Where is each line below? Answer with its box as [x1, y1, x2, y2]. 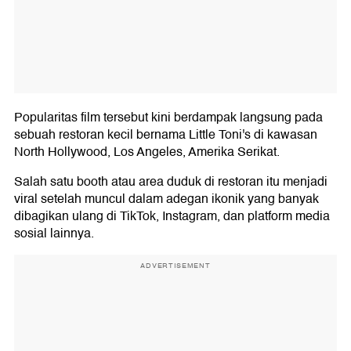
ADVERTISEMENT [140, 260, 211, 272]
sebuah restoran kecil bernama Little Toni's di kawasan [14, 125, 317, 146]
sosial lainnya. [14, 223, 94, 244]
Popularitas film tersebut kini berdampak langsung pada [14, 107, 323, 128]
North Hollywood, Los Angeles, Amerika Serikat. [14, 142, 280, 163]
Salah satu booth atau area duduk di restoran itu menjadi [14, 172, 327, 193]
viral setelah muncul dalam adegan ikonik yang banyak [14, 189, 319, 210]
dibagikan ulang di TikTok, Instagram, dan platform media [14, 206, 330, 227]
